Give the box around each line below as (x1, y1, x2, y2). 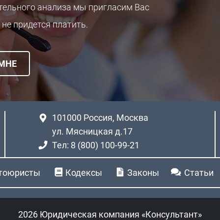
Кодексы (65, 167, 102, 178)
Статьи (184, 167, 214, 178)
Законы (127, 167, 159, 178)
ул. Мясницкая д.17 (52, 126, 133, 137)
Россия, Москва (83, 112, 148, 123)
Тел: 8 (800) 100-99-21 (52, 139, 139, 150)
